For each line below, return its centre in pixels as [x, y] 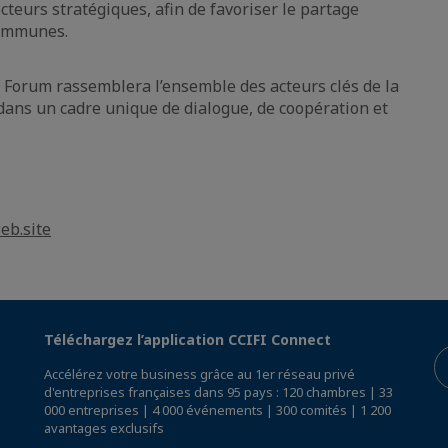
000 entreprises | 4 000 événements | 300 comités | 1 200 [217, 409]
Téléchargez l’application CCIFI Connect [187, 339]
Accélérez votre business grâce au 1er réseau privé [199, 373]
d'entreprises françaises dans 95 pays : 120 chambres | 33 [218, 391]
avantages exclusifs [104, 427]
